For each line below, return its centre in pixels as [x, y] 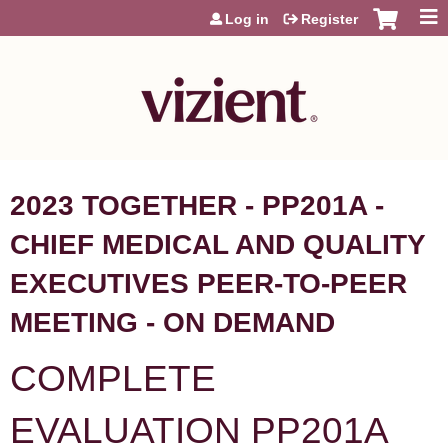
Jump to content [224, 9]
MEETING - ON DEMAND [172, 322]
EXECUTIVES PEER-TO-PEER [208, 283]
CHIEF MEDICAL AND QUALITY [217, 244]
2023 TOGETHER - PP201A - [197, 205]
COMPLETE [113, 378]
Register [329, 19]
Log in [247, 19]
